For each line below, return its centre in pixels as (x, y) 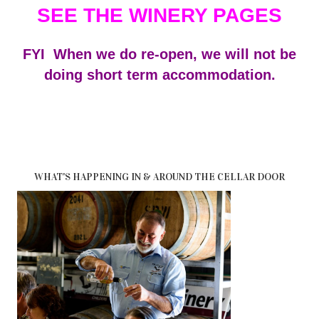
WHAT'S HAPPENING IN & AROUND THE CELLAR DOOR (159, 177)
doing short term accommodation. (159, 74)
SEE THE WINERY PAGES (159, 15)
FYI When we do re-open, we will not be (159, 54)
